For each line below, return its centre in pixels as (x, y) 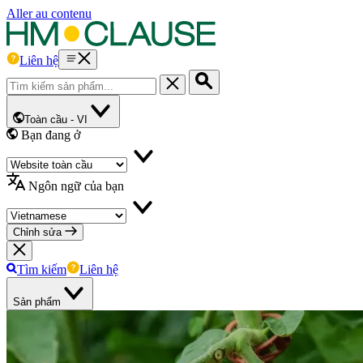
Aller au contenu (49, 13)
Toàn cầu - (49, 120)
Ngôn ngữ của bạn (76, 186)
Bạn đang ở (51, 135)
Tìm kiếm (42, 269)
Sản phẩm (37, 302)
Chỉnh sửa (39, 232)
